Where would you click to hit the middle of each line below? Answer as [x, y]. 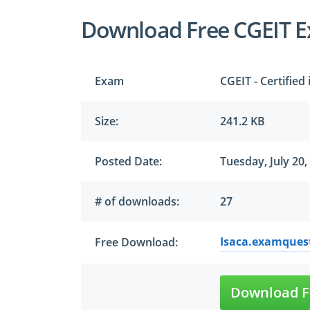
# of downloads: [137, 201]
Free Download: [136, 242]
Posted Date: [128, 161]
